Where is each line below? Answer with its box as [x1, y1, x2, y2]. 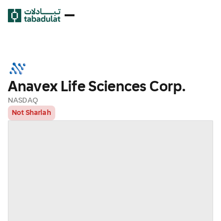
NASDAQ [8, 97, 38, 104]
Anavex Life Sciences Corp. [8, 80, 186, 94]
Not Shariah [12, 110, 51, 116]
